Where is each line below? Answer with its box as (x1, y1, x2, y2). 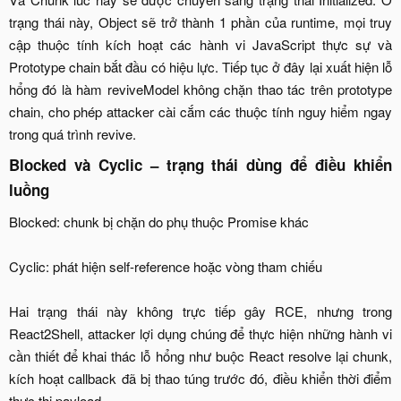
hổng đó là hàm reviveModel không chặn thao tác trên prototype (9, 79, 392, 98)
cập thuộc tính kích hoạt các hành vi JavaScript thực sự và (9, 34, 392, 54)
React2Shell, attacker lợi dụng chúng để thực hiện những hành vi (9, 323, 392, 343)
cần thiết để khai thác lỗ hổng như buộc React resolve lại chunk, (9, 346, 392, 365)
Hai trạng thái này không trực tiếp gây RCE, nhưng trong (9, 301, 392, 320)
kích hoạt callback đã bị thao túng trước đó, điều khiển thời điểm (9, 368, 392, 388)
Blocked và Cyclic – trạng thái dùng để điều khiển (9, 154, 392, 176)
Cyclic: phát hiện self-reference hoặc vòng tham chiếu (9, 256, 322, 276)
